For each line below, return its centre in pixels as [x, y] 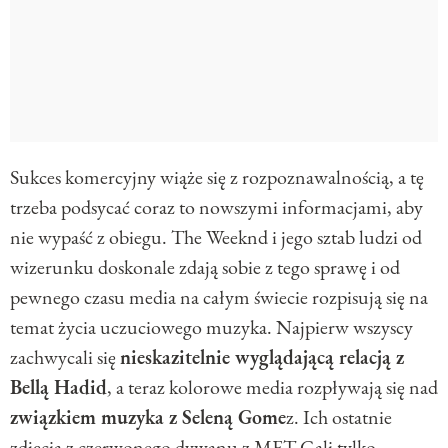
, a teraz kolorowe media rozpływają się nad [272, 386]
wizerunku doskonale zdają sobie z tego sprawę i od [205, 266]
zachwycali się [65, 356]
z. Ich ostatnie [339, 416]
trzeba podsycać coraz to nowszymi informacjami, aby [216, 206]
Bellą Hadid [58, 386]
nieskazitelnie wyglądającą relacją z [262, 356]
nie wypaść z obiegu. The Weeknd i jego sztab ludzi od [216, 236]
